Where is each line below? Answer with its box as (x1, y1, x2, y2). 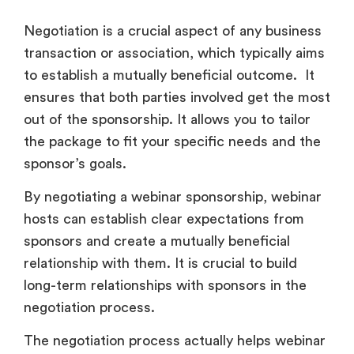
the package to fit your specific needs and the (24, 134, 321, 149)
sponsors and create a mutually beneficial (24, 234, 290, 249)
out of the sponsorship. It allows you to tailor (24, 111, 311, 126)
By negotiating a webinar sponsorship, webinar (24, 190, 322, 205)
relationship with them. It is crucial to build (24, 256, 297, 271)
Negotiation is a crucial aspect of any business (24, 23, 322, 38)
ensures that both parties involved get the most (24, 89, 330, 104)
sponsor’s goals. (24, 156, 126, 171)
